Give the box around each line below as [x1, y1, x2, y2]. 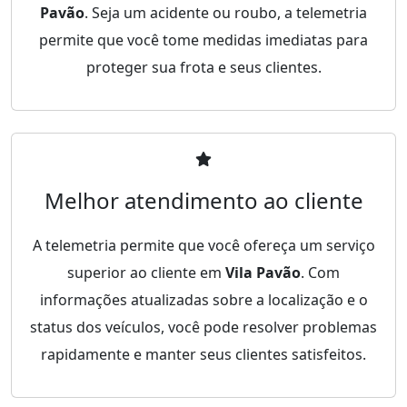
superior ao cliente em [67, 262, 225, 283]
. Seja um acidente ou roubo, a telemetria [84, 2, 367, 23]
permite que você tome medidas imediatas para [39, 29, 368, 50]
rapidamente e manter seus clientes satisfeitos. [41, 343, 366, 364]
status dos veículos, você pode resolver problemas [30, 316, 377, 337]
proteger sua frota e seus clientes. [85, 56, 322, 77]
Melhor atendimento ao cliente [44, 184, 363, 215]
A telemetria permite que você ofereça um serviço [32, 234, 375, 255]
